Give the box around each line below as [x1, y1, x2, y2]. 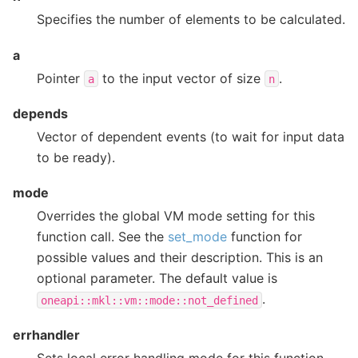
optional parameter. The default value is [37, 270, 277, 287]
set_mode [168, 229, 227, 245]
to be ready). [37, 149, 115, 166]
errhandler [13, 326, 80, 343]
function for [227, 229, 302, 245]
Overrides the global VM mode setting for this [37, 208, 315, 225]
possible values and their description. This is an [37, 249, 323, 266]
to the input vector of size [98, 70, 265, 86]
